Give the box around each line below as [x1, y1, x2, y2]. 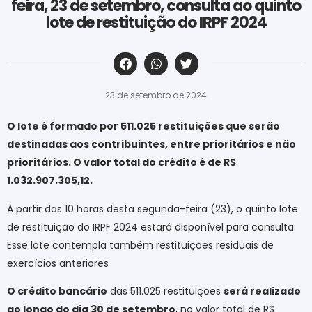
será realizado [224, 284, 301, 299]
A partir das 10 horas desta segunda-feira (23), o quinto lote [7, 201, 298, 216]
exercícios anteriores [7, 256, 109, 270]
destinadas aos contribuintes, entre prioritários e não [7, 137, 296, 152]
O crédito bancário [7, 284, 107, 299]
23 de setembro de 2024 [105, 89, 207, 102]
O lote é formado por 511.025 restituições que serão [7, 119, 280, 134]
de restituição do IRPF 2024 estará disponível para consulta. [7, 219, 296, 234]
